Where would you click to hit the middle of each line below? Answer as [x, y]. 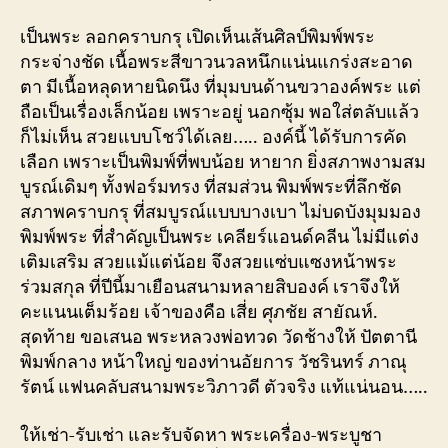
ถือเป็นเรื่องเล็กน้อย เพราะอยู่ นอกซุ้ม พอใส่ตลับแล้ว [219, 112]
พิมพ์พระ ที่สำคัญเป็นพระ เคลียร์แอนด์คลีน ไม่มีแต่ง [219, 237]
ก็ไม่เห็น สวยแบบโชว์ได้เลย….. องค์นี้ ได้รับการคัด [213, 137]
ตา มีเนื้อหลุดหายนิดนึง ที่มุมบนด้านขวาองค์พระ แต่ [220, 87]
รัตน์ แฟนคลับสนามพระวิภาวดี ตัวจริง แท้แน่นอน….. [224, 387]
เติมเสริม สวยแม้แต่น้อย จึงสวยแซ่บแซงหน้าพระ [208, 262]
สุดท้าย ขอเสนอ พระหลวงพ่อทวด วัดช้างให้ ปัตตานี [218, 337]
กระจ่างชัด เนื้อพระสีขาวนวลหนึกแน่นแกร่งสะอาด [216, 62]
